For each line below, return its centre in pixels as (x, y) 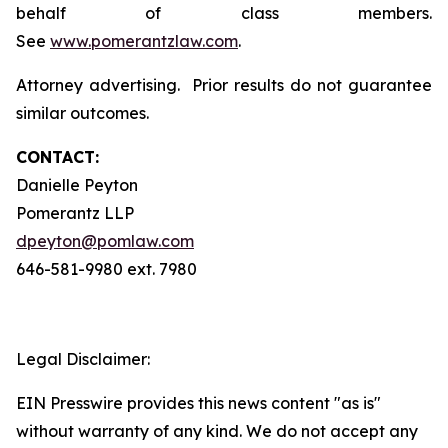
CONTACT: (57, 157)
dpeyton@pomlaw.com (105, 241)
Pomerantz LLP (75, 213)
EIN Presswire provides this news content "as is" (198, 403)
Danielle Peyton (77, 185)
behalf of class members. (224, 13)
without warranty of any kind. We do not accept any (217, 431)
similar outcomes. (82, 113)
